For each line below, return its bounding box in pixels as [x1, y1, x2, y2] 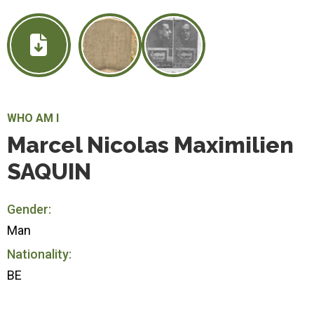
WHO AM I [7, 111, 59, 125]
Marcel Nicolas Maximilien [7, 131, 294, 158]
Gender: [7, 201, 51, 217]
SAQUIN [7, 158, 91, 184]
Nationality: [7, 246, 71, 261]
